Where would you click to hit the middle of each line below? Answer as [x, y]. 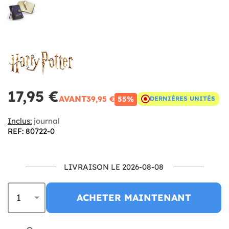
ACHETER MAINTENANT [134, 197]
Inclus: [20, 121]
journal [46, 121]
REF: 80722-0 [31, 131]
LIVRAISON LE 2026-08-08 [113, 167]
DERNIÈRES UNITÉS [182, 99]
